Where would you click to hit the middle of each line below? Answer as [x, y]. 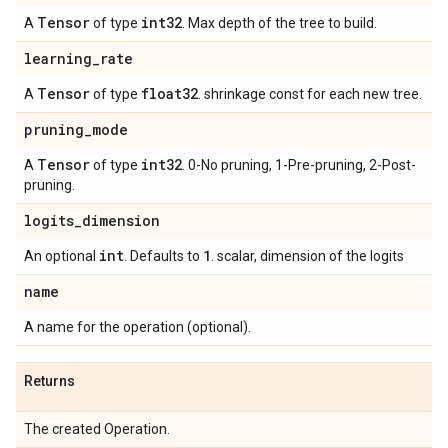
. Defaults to [163, 256]
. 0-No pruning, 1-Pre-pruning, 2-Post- [299, 165]
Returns [49, 381]
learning [58, 58]
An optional [61, 256]
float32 [169, 93]
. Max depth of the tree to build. [279, 23]
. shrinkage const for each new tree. [310, 94]
